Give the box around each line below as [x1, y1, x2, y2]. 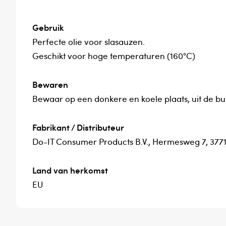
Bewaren [32, 78, 68, 91]
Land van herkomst [32, 164, 108, 177]
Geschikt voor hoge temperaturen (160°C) [32, 50, 195, 62]
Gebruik [32, 21, 64, 34]
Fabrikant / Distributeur [32, 121, 124, 134]
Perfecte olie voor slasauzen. [32, 36, 145, 48]
